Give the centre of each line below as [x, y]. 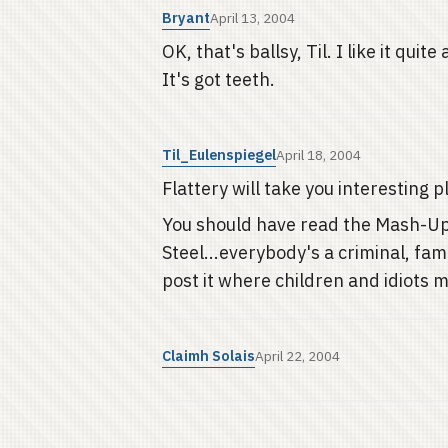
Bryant [186, 17]
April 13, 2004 [252, 18]
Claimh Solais [208, 355]
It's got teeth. [218, 79]
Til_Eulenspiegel [219, 154]
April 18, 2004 [318, 155]
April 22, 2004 [297, 356]
